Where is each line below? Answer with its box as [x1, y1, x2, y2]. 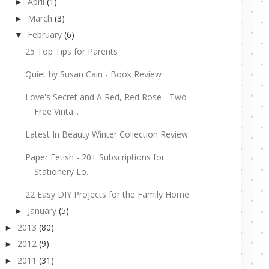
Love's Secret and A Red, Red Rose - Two [25, 91, 187, 103]
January [27, 205, 56, 217]
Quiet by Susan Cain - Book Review [25, 68, 162, 80]
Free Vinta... [34, 105, 79, 117]
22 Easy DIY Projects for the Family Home [25, 188, 189, 200]
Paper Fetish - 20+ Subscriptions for [25, 151, 165, 163]
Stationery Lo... [34, 165, 92, 177]
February [27, 29, 62, 41]
